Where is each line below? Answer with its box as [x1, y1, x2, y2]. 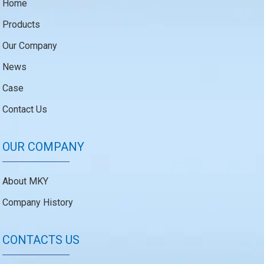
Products [2, 18, 41, 30]
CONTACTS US [2, 232, 80, 247]
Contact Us [2, 103, 48, 115]
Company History [2, 196, 74, 208]
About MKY [2, 175, 49, 187]
